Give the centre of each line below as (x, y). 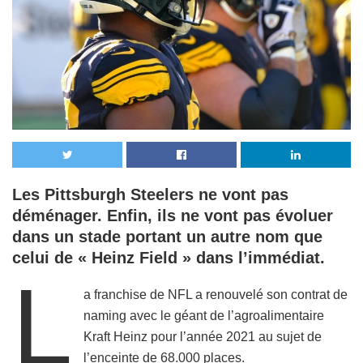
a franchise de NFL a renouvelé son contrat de (216, 295)
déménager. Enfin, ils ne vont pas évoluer (173, 216)
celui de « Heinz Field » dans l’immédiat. (169, 258)
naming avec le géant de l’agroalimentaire (204, 316)
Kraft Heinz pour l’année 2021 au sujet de (203, 337)
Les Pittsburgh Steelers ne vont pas (150, 195)
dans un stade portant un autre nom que (167, 237)
